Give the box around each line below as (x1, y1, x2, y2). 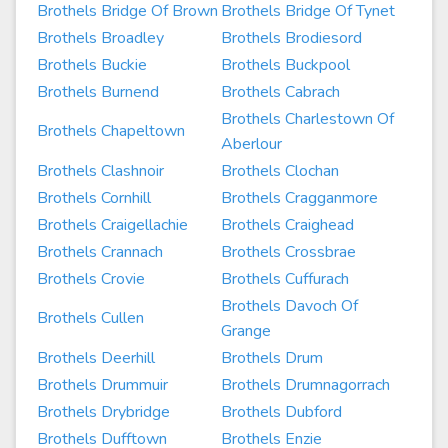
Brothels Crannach (37, 241, 163, 263)
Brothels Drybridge (37, 401, 170, 423)
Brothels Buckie (37, 54, 147, 76)
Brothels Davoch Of (221, 295, 358, 317)
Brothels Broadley (37, 27, 164, 49)
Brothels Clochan (221, 160, 339, 182)
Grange (221, 320, 271, 342)
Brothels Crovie (37, 268, 145, 290)
